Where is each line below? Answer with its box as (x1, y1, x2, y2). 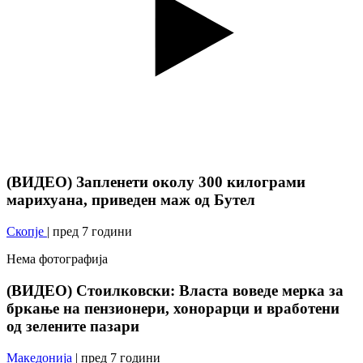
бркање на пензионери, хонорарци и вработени (6, 299, 340, 317)
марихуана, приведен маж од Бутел (6, 191, 255, 209)
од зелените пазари (6, 317, 139, 335)
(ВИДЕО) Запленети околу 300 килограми (6, 173, 305, 191)
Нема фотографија (6, 252, 108, 267)
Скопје (6, 224, 47, 239)
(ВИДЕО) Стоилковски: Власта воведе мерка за (6, 281, 344, 299)
